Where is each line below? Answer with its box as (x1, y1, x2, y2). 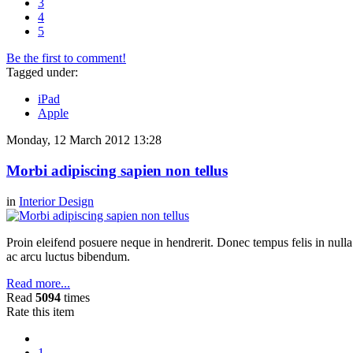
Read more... (6, 276, 70, 290)
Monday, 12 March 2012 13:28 (6, 133, 162, 147)
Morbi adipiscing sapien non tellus (6, 162, 228, 180)
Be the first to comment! (6, 51, 126, 65)
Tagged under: (6, 65, 78, 80)
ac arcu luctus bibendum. (6, 249, 130, 263)
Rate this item (6, 304, 74, 318)
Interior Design (19, 194, 94, 208)
